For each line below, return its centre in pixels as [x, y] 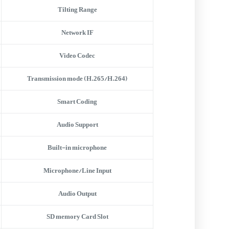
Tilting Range [77, 9]
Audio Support [77, 124]
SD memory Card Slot [77, 216]
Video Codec [77, 55]
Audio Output [77, 193]
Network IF [77, 32]
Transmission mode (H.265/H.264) [77, 78]
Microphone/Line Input [77, 170]
